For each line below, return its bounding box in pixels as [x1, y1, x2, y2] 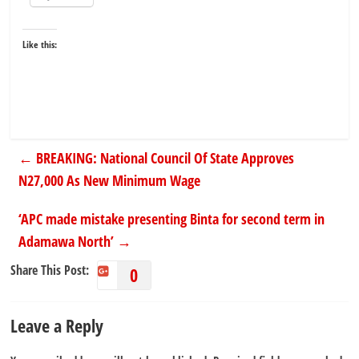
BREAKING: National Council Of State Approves [33, 147, 295, 167]
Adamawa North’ [18, 231, 118, 251]
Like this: [22, 37, 58, 51]
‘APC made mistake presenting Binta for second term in [18, 208, 325, 228]
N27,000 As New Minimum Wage [18, 170, 201, 190]
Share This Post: [10, 260, 90, 279]
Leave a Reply [10, 313, 104, 337]
